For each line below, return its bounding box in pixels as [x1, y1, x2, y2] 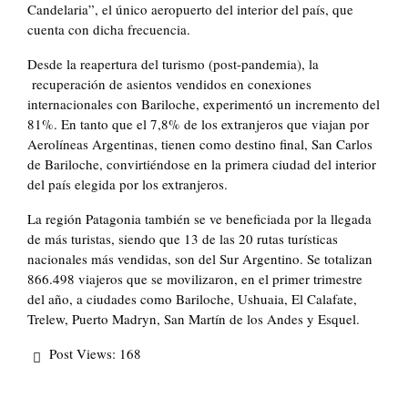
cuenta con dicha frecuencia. [27, 20, 190, 39]
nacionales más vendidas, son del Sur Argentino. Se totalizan [27, 250, 372, 269]
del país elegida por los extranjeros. [27, 175, 228, 194]
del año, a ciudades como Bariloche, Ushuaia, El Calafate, [27, 290, 357, 309]
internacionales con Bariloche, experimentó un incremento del [27, 95, 380, 114]
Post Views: [49, 344, 116, 363]
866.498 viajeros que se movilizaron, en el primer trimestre [27, 270, 362, 289]
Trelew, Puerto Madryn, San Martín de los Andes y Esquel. [27, 310, 360, 329]
